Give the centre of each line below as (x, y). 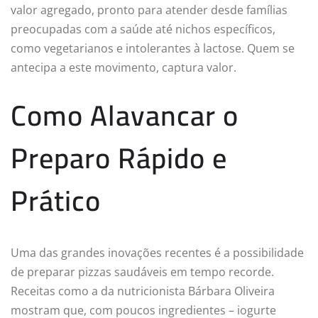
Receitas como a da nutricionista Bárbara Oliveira (143, 291)
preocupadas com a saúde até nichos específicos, (143, 29)
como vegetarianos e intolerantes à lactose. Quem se (153, 48)
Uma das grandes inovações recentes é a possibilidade (157, 252)
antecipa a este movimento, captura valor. (124, 67)
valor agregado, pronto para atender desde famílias (149, 10)
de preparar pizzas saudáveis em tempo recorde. (142, 272)
